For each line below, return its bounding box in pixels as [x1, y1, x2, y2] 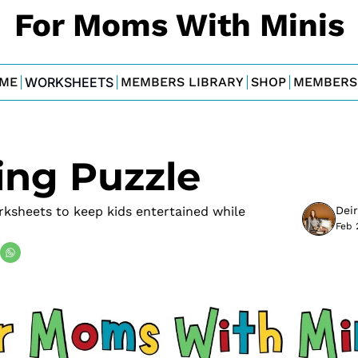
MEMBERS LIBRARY [120, 74, 244, 89]
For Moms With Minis [14, 6, 344, 44]
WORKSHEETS [24, 74, 113, 90]
